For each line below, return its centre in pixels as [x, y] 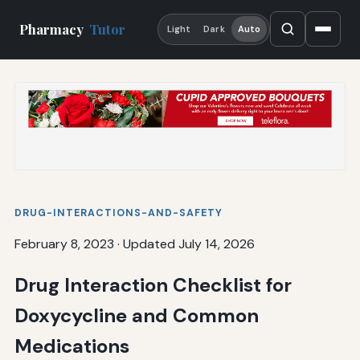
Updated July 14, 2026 [188, 243]
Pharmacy [53, 29]
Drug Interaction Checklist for [153, 284]
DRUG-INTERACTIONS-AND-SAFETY [118, 213]
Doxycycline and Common [136, 315]
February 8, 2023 [64, 243]
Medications [72, 346]
